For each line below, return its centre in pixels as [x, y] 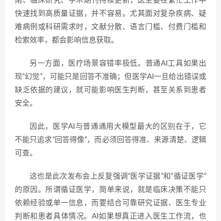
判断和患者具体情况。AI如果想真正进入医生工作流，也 [110, 216]
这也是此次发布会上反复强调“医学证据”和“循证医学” [118, 176]
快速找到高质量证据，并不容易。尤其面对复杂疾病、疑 [110, 14]
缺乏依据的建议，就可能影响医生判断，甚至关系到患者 [110, 90]
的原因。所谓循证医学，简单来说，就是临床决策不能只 [110, 190]
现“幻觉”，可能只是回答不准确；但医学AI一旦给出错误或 [110, 77]
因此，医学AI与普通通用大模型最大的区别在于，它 [118, 127]
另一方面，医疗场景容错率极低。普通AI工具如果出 [118, 63]
